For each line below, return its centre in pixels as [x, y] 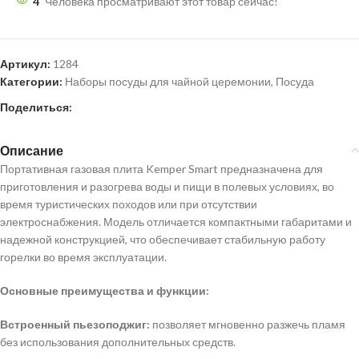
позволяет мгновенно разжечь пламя [248, 324]
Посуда [295, 81]
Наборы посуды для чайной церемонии [168, 81]
